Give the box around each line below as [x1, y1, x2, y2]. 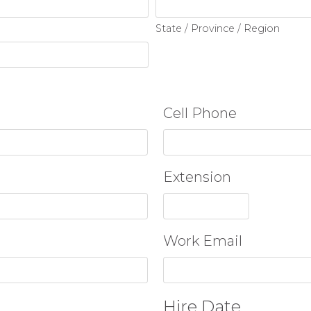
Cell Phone [163, 105, 237, 121]
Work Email [163, 233, 243, 249]
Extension [163, 169, 232, 185]
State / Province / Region [155, 22, 280, 35]
